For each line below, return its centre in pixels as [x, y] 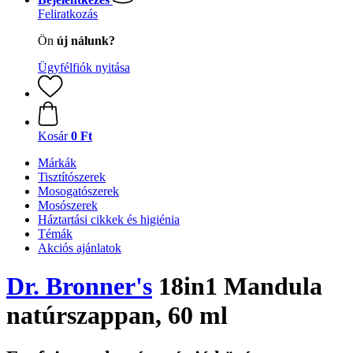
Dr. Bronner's [79, 286]
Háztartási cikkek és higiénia [109, 219]
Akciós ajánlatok [80, 248]
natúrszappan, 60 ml [117, 316]
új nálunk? [86, 41]
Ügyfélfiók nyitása [84, 67]
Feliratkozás [68, 14]
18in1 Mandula [237, 286]
